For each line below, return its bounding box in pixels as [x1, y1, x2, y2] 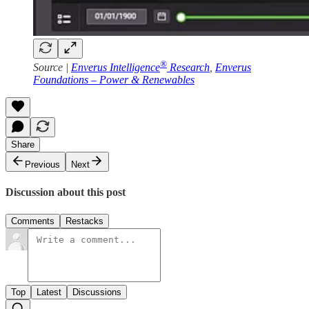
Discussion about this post [6, 186, 126, 199]
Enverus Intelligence [71, 61, 160, 74]
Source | [33, 61, 71, 74]
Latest [37, 286, 61, 297]
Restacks [66, 215, 103, 226]
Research [167, 61, 210, 74]
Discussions [72, 286, 121, 297]
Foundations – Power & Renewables [33, 74, 195, 86]
